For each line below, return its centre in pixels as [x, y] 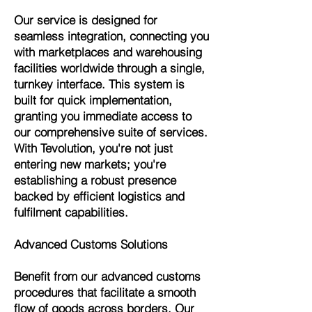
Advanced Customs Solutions [91, 244]
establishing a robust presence [95, 180]
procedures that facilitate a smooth [105, 292]
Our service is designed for [86, 20]
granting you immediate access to [103, 116]
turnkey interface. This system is [99, 84]
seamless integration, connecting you [111, 36]
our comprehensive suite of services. [111, 132]
